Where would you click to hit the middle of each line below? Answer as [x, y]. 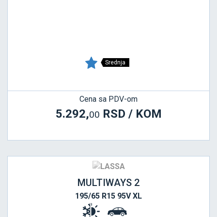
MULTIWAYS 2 [108, 182]
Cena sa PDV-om [108, 99]
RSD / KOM [131, 114]
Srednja [115, 62]
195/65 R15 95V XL [108, 196]
